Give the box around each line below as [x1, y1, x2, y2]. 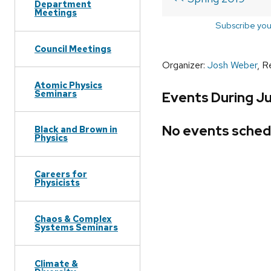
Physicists [34, 177, 80, 189]
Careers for [34, 168, 87, 180]
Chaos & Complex [34, 212, 112, 224]
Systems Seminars [34, 221, 118, 233]
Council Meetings [34, 42, 111, 54]
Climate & [34, 257, 78, 269]
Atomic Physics [34, 79, 102, 91]
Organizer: [162, 59, 207, 72]
